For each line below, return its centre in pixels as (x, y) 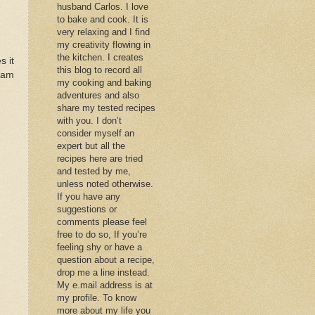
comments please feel (102, 221)
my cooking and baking (104, 82)
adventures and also (98, 95)
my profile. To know (97, 297)
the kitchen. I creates (100, 57)
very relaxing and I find (103, 32)
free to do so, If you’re (102, 234)
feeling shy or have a (99, 247)
